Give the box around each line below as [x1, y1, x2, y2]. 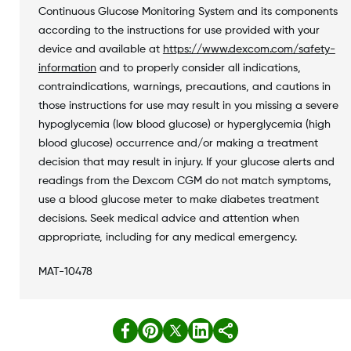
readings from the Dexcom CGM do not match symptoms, [38, 175, 331, 187]
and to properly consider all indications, [96, 63, 301, 74]
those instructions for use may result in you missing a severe [38, 100, 338, 112]
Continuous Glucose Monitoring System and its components [38, 6, 338, 18]
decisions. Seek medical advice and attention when [38, 213, 299, 225]
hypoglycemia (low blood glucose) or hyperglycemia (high [38, 119, 331, 131]
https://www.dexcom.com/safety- [162, 44, 335, 56]
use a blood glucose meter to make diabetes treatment [38, 194, 319, 206]
